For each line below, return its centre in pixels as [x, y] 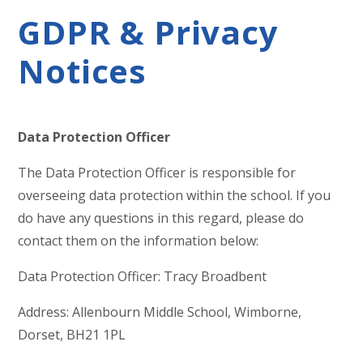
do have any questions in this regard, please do [161, 218]
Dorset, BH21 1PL [72, 334]
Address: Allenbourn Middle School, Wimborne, [160, 312]
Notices [83, 70]
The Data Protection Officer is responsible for [157, 172]
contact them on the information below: [140, 240]
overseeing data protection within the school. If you [175, 195]
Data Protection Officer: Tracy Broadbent [143, 276]
